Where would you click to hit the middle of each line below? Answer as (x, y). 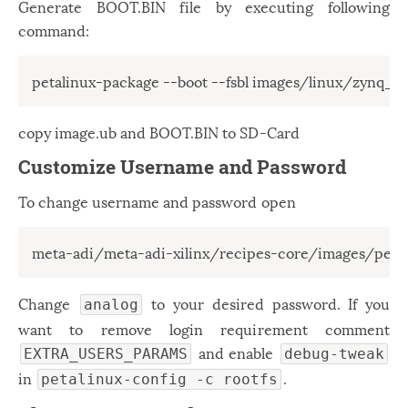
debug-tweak (334, 354)
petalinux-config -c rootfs (160, 379)
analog (111, 305)
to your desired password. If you (266, 303)
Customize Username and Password (182, 167)
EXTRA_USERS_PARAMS (106, 354)
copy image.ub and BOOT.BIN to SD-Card (159, 132)
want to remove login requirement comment (204, 328)
